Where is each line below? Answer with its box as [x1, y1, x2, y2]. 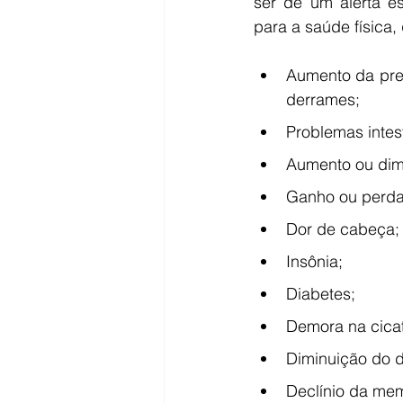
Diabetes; [286, 282, 355, 304]
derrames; [286, 88, 360, 110]
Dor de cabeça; [286, 218, 399, 239]
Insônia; [286, 250, 343, 272]
